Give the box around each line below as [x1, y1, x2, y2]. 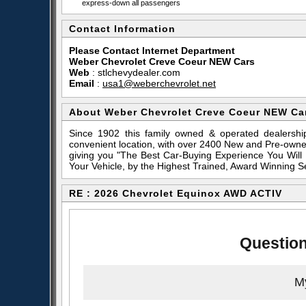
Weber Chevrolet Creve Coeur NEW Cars [69, 56, 255, 67]
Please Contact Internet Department [69, 45, 235, 56]
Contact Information [69, 23, 176, 34]
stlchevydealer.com [98, 67, 180, 78]
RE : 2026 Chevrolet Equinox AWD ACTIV [69, 188, 282, 199]
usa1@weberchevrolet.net [102, 78, 216, 89]
